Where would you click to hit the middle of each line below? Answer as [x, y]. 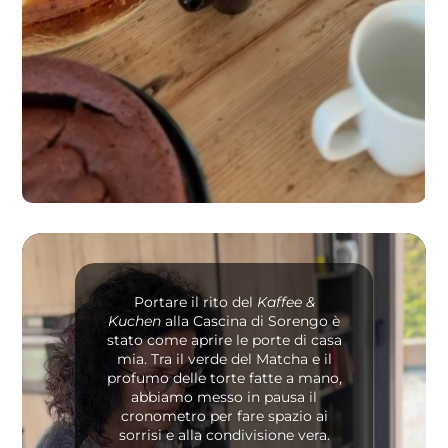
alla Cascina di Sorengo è [250, 320]
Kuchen [134, 320]
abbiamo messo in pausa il [224, 396]
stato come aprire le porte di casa [224, 339]
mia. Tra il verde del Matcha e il [224, 358]
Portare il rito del [195, 301]
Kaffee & [285, 301]
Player [249, 264]
